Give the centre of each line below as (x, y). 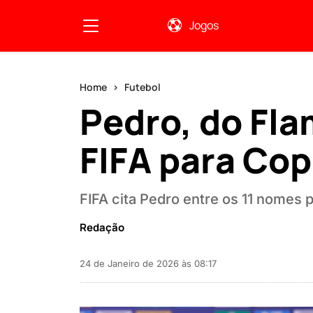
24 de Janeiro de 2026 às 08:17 (148, 263)
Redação (102, 227)
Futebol (143, 87)
